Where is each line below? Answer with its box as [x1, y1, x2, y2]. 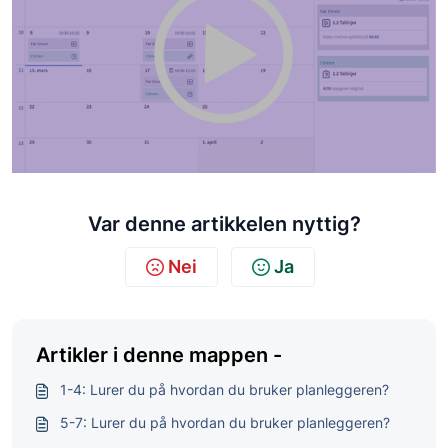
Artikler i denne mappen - [36, 343, 282, 368]
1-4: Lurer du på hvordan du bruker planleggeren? [60, 381, 389, 399]
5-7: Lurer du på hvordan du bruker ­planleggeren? [60, 414, 390, 432]
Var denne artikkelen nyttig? [87, 212, 361, 237]
